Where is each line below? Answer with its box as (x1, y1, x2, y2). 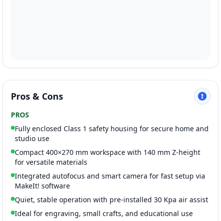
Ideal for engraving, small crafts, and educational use (15, 208, 193, 218)
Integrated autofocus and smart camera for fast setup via (15, 171, 205, 181)
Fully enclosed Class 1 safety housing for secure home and (15, 123, 209, 133)
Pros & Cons (11, 90, 63, 102)
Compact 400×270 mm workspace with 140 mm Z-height (15, 147, 200, 157)
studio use (15, 133, 49, 143)
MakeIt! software (15, 181, 70, 190)
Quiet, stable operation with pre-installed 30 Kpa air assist (15, 194, 208, 204)
